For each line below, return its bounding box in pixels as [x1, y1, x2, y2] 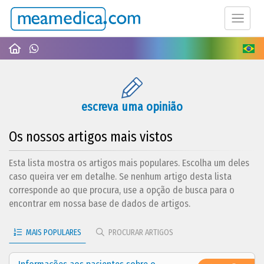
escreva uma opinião [81, 99, 183, 114]
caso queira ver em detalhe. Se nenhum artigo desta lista [9, 170, 232, 182]
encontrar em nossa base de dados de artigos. [9, 197, 190, 209]
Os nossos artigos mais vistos [9, 128, 173, 145]
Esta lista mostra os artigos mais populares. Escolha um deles [9, 157, 249, 169]
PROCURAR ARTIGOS [107, 227, 173, 237]
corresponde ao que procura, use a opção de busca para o [9, 184, 235, 196]
